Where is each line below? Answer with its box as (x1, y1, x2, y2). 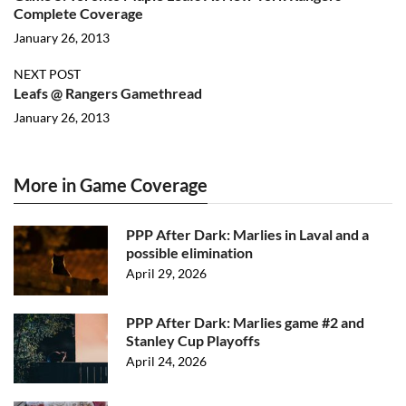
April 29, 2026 (126, 266, 207, 281)
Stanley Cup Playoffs (126, 332, 260, 349)
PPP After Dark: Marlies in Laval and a (126, 226, 369, 243)
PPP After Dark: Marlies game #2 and (126, 314, 364, 331)
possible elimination (126, 244, 253, 261)
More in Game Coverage (14, 174, 208, 196)
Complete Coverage (14, 5, 143, 22)
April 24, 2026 (126, 353, 207, 369)
